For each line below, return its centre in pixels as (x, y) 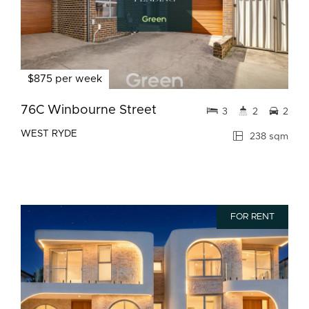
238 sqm (268, 137)
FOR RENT (252, 217)
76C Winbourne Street (89, 110)
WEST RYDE (49, 134)
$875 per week (65, 79)
